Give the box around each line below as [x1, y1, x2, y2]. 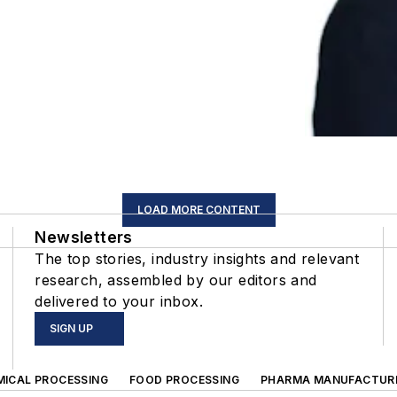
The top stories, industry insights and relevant [35, 249, 360, 268]
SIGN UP [50, 321, 94, 335]
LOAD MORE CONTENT [136, 202, 261, 216]
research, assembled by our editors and [35, 270, 317, 289]
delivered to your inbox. [35, 292, 203, 310]
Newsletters [35, 227, 133, 246]
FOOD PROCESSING [129, 372, 239, 386]
